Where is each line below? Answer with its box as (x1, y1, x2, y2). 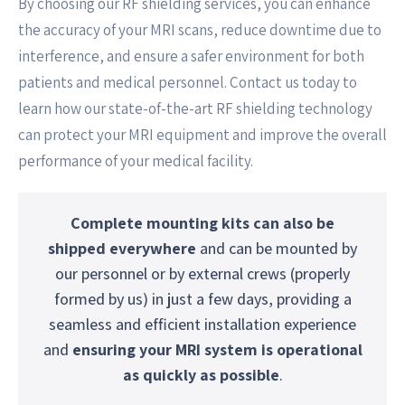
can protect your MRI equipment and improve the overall (18, 125, 387, 145)
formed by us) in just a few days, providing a (53, 288, 352, 309)
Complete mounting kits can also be (71, 212, 334, 233)
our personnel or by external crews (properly (55, 263, 350, 284)
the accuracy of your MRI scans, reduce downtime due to (18, 20, 381, 40)
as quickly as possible (122, 364, 279, 385)
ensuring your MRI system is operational (71, 339, 363, 360)
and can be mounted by (196, 238, 357, 259)
